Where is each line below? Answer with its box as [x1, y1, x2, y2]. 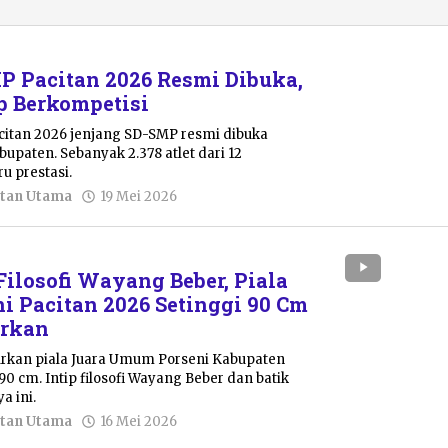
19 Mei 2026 [100, 187, 178, 205]
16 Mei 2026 [100, 412, 178, 430]
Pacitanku [185, 204, 255, 222]
